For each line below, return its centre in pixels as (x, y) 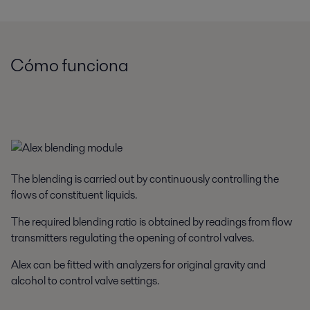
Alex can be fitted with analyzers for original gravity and (138, 264)
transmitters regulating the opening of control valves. (133, 237)
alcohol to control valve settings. (85, 280)
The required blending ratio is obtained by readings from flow (152, 221)
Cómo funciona (70, 65)
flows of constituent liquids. (74, 194)
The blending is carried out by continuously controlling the (145, 179)
